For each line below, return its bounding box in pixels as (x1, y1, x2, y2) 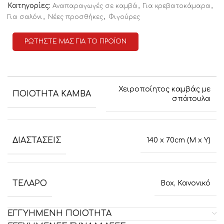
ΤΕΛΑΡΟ (12, 178, 47, 188)
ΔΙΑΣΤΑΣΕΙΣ (12, 135, 61, 145)
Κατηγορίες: (7, 2, 50, 9)
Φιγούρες (108, 13, 140, 20)
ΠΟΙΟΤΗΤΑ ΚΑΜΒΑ (12, 89, 91, 98)
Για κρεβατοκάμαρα (143, 2, 210, 9)
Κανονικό (177, 179, 210, 187)
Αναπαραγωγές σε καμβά (52, 2, 137, 9)
